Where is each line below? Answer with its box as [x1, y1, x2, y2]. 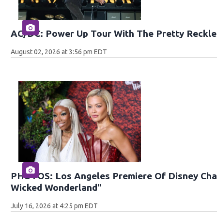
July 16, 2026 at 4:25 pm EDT [11, 202, 98, 210]
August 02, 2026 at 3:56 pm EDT [11, 48, 108, 56]
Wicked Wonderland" [11, 182, 102, 193]
